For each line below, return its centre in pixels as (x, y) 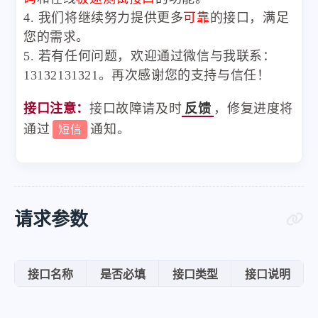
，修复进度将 (254, 108)
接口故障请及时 (136, 108)
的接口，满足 (250, 17)
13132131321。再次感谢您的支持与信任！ (147, 75)
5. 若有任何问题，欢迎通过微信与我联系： (150, 56)
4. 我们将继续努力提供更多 (104, 17)
